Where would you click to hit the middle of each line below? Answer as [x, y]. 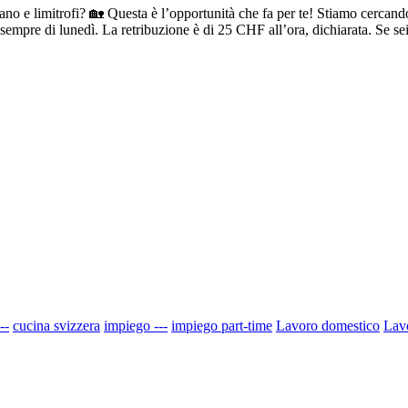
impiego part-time [222, 325]
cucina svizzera [56, 325]
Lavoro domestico [328, 325]
